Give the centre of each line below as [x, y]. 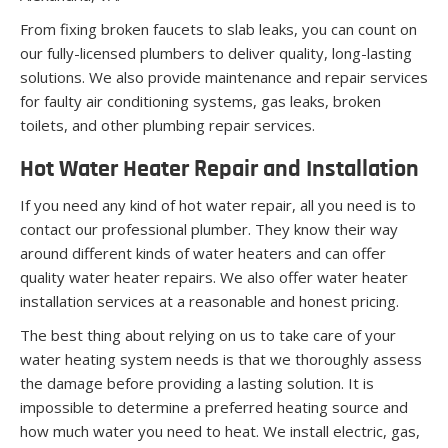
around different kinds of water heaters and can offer [203, 252]
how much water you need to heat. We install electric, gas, [220, 430]
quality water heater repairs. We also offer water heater [214, 276]
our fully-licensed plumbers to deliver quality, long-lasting [216, 52]
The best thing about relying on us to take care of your [208, 334]
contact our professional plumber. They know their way [209, 228]
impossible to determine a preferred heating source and [214, 406]
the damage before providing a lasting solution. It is [197, 382]
